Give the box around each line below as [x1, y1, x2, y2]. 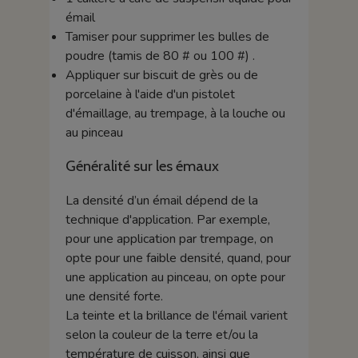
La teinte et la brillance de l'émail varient [65, 307, 288, 324]
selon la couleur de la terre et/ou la [65, 326, 258, 344]
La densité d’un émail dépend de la [65, 192, 258, 209]
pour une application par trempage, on [65, 230, 273, 248]
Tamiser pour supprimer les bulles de [65, 27, 269, 46]
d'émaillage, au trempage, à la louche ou [65, 104, 285, 122]
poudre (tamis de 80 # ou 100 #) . [65, 46, 255, 65]
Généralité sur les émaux [65, 157, 219, 176]
